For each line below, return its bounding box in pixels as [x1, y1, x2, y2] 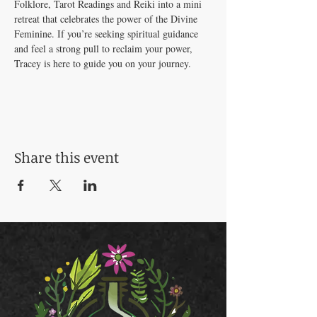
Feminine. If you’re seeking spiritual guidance [14, 26, 201, 40]
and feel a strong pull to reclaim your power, [14, 41, 195, 55]
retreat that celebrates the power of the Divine [14, 11, 200, 25]
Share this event [14, 146, 119, 167]
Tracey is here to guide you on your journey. [14, 56, 191, 70]
